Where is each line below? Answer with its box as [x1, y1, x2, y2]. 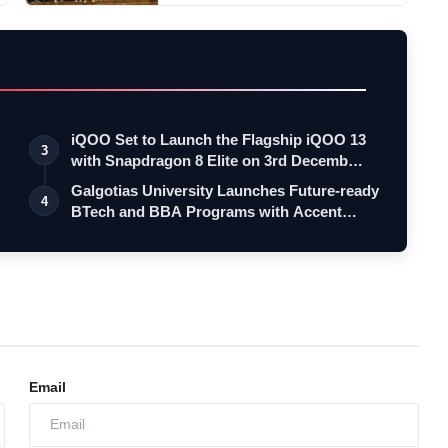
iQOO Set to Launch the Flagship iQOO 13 [71, 130, 367, 148]
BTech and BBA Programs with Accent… [71, 202, 358, 220]
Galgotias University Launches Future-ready [71, 181, 380, 199]
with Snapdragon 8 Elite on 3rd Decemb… [71, 151, 364, 169]
